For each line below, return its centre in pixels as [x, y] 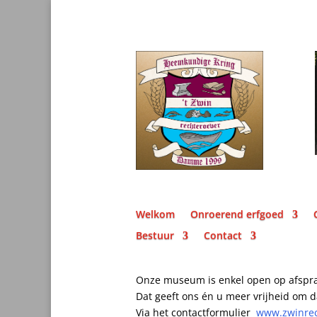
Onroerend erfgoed [237, 214]
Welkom [155, 214]
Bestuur [155, 235]
